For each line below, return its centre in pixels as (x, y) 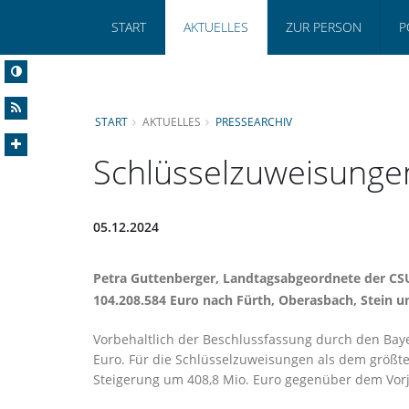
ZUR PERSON (324, 27)
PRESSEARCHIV (254, 121)
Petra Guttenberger (154, 278)
